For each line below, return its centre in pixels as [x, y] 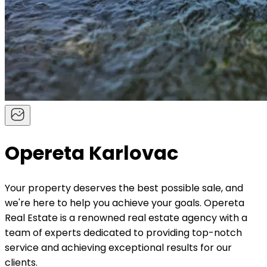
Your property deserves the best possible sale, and [124, 188]
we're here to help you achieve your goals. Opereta [125, 203]
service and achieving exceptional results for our [118, 247]
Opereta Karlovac [91, 153]
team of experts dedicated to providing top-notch [123, 232]
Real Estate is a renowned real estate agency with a [126, 218]
